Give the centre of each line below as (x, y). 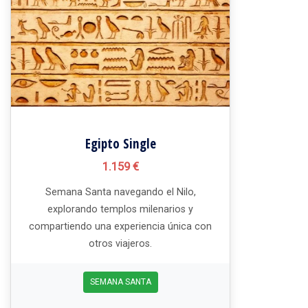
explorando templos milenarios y (120, 210)
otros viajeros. (120, 244)
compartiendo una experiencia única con (120, 227)
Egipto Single (120, 144)
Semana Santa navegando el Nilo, (120, 192)
